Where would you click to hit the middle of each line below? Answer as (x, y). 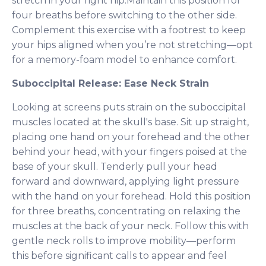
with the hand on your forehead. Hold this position (131, 196)
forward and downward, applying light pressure (126, 181)
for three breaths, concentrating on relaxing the (126, 211)
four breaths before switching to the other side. (124, 15)
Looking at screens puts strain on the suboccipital (129, 107)
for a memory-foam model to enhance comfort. (124, 60)
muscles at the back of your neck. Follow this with (130, 226)
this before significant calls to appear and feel (119, 256)
